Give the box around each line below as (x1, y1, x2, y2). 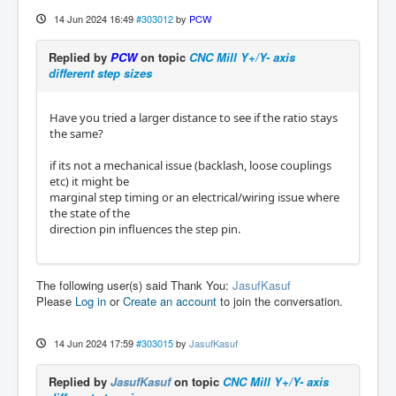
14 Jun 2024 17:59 (53, 336, 133, 350)
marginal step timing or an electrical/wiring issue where (49, 189, 339, 205)
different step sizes (49, 65, 152, 81)
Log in (75, 293, 106, 309)
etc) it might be (49, 173, 129, 189)
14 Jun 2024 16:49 (53, 11, 133, 26)
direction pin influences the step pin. (49, 221, 240, 237)
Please (36, 293, 75, 309)
